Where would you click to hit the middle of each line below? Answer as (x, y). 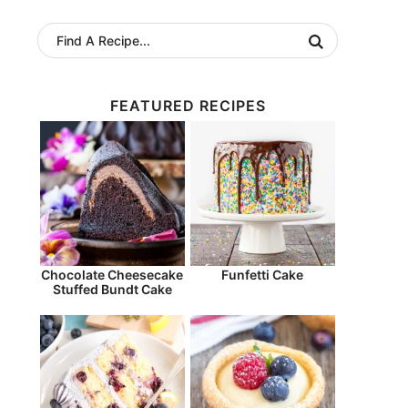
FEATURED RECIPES (188, 106)
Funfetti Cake (263, 274)
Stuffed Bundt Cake (112, 289)
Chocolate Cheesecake (112, 274)
